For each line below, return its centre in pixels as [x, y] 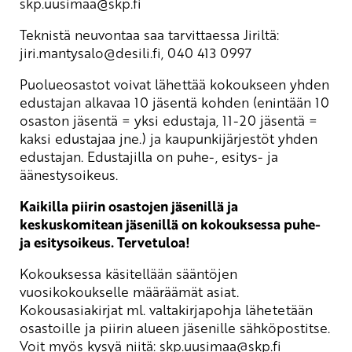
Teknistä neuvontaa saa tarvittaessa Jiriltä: [149, 34]
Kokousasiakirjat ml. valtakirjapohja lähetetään [166, 309]
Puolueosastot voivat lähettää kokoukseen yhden [174, 84]
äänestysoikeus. [71, 174]
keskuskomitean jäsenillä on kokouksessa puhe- [170, 224]
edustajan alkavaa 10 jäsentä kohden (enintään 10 [174, 102]
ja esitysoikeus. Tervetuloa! [105, 242]
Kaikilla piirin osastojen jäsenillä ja [129, 206]
